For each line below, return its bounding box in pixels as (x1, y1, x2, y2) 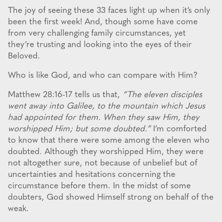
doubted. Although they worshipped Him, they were (8, 148, 204, 157)
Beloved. (8, 52, 40, 61)
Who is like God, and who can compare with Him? (8, 71, 198, 80)
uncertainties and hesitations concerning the (8, 170, 175, 179)
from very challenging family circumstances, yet (8, 29, 186, 38)
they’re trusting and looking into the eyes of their (8, 41, 192, 50)
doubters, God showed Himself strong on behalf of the (8, 193, 214, 202)
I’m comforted (151, 125, 207, 134)
